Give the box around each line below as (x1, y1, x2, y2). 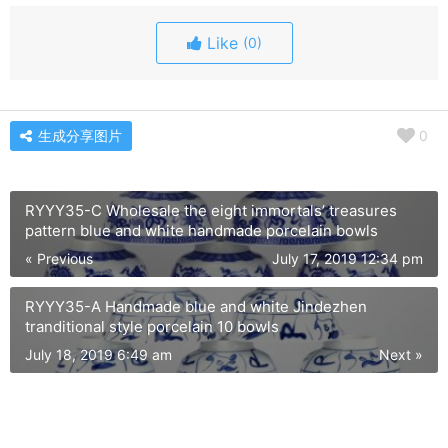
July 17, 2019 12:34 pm (272, 249, 423, 267)
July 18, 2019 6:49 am (25, 345, 172, 363)
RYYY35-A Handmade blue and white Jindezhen (25, 296, 367, 316)
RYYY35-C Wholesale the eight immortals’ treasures (25, 200, 397, 220)
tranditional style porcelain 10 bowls (25, 316, 279, 336)
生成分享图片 (34, 126, 122, 144)
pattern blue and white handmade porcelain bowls (336, 220, 378, 240)
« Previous (25, 249, 93, 267)
